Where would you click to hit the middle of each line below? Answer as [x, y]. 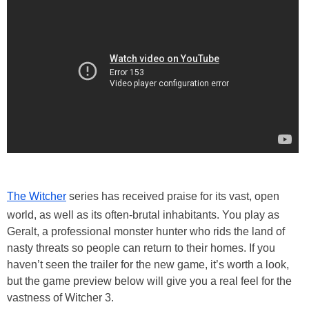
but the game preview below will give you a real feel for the [149, 281]
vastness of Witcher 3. [60, 298]
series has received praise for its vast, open [173, 197]
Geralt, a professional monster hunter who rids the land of [146, 232]
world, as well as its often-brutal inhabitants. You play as [143, 215]
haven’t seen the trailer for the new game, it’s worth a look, [148, 265]
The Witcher [37, 197]
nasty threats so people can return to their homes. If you [141, 248]
